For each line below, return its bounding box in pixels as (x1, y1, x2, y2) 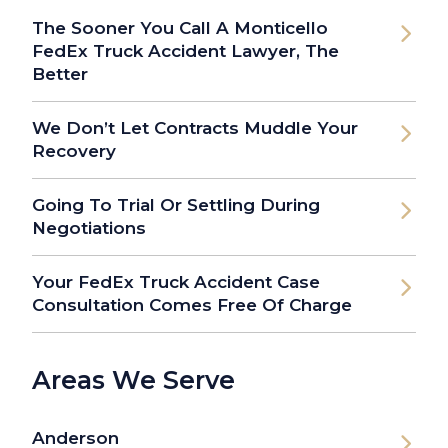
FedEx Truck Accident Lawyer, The (32, 41, 339, 62)
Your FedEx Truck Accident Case (32, 272, 320, 293)
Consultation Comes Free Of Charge (32, 295, 352, 316)
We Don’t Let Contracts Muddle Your (32, 118, 358, 139)
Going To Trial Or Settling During (32, 195, 320, 216)
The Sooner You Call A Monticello (32, 18, 328, 39)
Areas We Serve (32, 365, 235, 396)
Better (32, 64, 88, 85)
